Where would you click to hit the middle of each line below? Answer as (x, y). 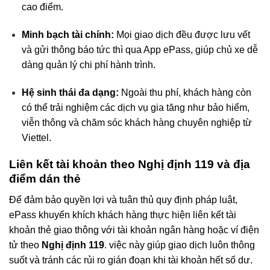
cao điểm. (42, 7)
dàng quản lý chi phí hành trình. (88, 64)
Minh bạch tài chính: (67, 34)
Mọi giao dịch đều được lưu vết (182, 34)
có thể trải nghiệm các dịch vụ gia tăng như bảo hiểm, (135, 107)
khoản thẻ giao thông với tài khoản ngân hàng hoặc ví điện (134, 230)
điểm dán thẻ (45, 179)
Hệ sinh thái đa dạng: (70, 92)
